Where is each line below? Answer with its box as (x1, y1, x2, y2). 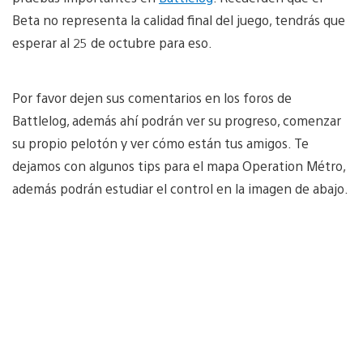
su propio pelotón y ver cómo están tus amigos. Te (12, 134, 309, 152)
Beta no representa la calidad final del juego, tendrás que (12, 11, 345, 28)
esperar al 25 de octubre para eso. (12, 33, 212, 51)
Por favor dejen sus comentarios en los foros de (12, 88, 292, 106)
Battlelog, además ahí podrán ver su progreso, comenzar (12, 111, 341, 129)
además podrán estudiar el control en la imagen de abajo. (12, 179, 348, 197)
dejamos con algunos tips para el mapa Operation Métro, (12, 156, 345, 174)
